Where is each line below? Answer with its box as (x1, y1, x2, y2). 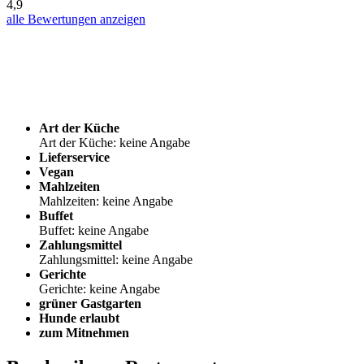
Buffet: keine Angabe (39, 223, 149, 237)
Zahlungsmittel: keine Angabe (39, 252, 193, 266)
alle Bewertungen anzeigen (6, 11, 145, 26)
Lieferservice (39, 149, 110, 164)
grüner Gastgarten (39, 296, 141, 310)
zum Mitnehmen (39, 325, 129, 340)
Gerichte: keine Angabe (39, 281, 160, 296)
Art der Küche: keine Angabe (39, 135, 190, 149)
